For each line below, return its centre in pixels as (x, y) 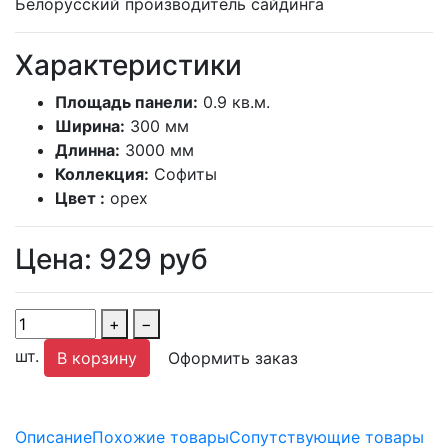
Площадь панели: (126, 101)
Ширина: (90, 125)
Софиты (185, 173)
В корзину (97, 357)
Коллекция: (102, 173)
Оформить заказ (233, 357)
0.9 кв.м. (236, 101)
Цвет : (80, 197)
